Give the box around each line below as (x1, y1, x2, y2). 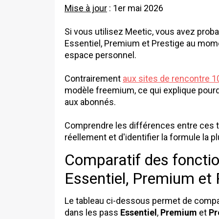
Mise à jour (65, 3, 107, 14)
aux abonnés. (65, 97, 116, 108)
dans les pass (65, 207, 120, 218)
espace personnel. (65, 50, 136, 61)
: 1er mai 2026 (107, 3, 163, 14)
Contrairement (65, 73, 123, 84)
